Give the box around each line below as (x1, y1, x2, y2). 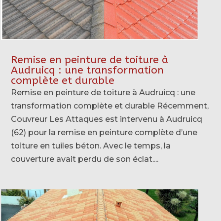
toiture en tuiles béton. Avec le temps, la (11, 141, 171, 150)
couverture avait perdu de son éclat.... (11, 154, 159, 164)
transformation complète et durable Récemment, (11, 101, 209, 110)
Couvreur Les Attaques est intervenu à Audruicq (11, 114, 203, 124)
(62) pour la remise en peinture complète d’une (11, 127, 198, 137)
